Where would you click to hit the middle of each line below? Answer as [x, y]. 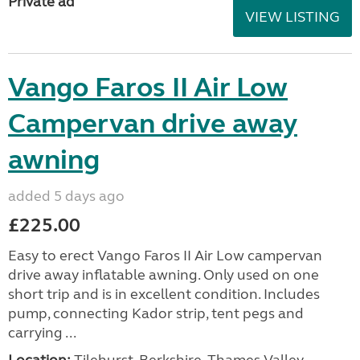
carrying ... [42, 332]
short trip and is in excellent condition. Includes [164, 294]
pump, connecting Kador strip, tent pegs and [156, 313]
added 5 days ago [66, 196]
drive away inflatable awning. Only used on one [164, 274]
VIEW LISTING [292, 16]
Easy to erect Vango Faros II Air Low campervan [165, 255]
